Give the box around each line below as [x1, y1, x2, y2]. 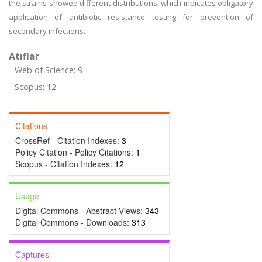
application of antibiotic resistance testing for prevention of [9, 12, 253, 22]
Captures [15, 249, 49, 260]
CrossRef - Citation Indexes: [15, 135, 122, 146]
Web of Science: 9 [15, 64, 82, 75]
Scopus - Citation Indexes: [15, 158, 115, 170]
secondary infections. [9, 26, 85, 36]
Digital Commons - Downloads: [15, 216, 132, 228]
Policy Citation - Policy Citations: [15, 146, 136, 158]
